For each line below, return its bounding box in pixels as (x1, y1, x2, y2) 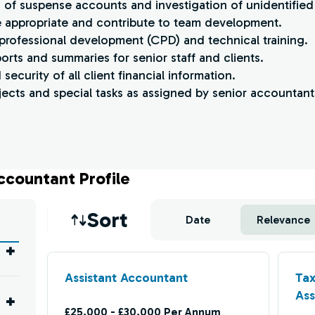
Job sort (155, 205, 198, 219)
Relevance (256, 213, 310, 226)
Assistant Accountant (64, 270, 188, 285)
